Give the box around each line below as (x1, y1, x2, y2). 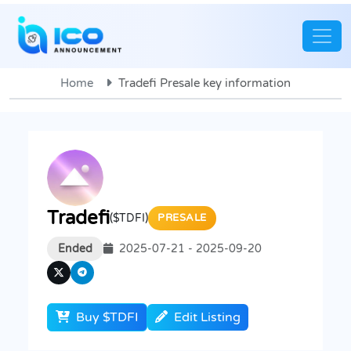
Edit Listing (174, 309, 241, 325)
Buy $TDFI (73, 309, 139, 325)
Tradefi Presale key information (118, 75, 291, 90)
